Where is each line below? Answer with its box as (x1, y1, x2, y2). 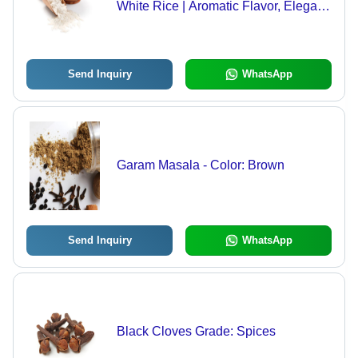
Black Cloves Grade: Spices (116, 324, 276, 339)
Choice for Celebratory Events (116, 14, 287, 28)
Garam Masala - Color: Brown (116, 158, 284, 173)
